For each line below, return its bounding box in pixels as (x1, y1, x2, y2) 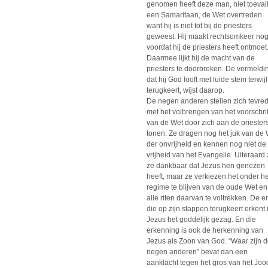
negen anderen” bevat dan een (147, 247, 248, 256)
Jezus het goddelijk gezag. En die (147, 215, 256, 224)
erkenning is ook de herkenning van (147, 226, 263, 234)
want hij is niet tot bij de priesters (147, 21, 252, 30)
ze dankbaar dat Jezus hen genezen (147, 161, 265, 170)
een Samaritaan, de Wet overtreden (147, 10, 262, 19)
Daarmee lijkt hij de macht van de (147, 53, 255, 62)
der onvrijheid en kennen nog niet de (147, 139, 266, 148)
